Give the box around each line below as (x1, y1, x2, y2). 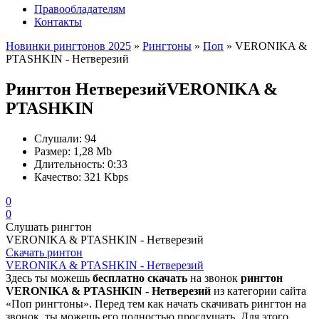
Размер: (34, 145, 70, 157)
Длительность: (34, 157, 105, 170)
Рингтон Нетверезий (6, 79, 167, 98)
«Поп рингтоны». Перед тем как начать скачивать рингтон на (6, 297, 306, 310)
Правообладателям (34, 3, 125, 15)
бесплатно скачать (93, 271, 187, 284)
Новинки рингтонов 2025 (6, 40, 131, 52)
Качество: (34, 170, 81, 183)
